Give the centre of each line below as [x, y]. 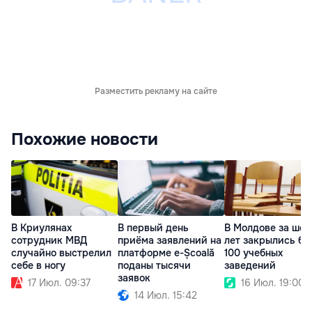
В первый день [153, 228]
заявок [134, 278]
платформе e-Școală [166, 253]
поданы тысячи [154, 266]
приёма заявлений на [170, 241]
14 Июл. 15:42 [166, 296]
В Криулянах [41, 228]
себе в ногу [38, 266]
